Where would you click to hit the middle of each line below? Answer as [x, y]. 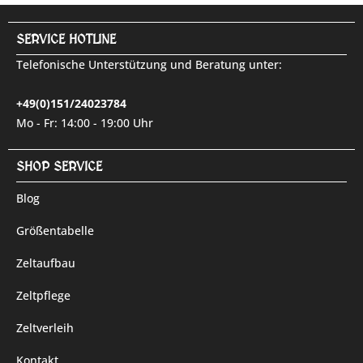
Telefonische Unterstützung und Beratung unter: [149, 64]
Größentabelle [55, 231]
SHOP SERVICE [59, 167]
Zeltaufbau [46, 263]
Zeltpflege [43, 295]
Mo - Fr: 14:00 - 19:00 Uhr [85, 123]
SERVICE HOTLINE [66, 39]
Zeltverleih [45, 328]
